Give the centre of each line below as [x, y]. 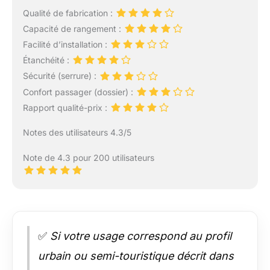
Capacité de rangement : [73, 28]
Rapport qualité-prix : [66, 107]
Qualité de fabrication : [69, 13]
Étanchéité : [47, 60]
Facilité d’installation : [66, 44]
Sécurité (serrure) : [61, 76]
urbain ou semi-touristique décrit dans [136, 256]
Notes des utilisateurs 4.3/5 [77, 132]
